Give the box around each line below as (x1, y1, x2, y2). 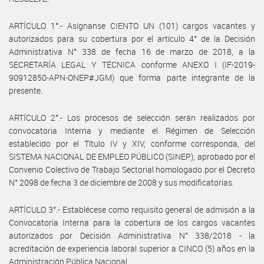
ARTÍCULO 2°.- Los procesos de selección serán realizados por (9, 111, 255, 123)
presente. (9, 84, 42, 96)
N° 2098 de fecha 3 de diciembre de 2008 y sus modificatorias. (9, 176, 234, 188)
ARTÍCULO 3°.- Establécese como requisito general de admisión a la (9, 203, 255, 215)
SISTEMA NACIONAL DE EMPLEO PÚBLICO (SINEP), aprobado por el (9, 150, 255, 162)
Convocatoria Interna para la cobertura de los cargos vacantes (9, 216, 255, 228)
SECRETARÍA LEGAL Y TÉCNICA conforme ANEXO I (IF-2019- (9, 58, 255, 70)
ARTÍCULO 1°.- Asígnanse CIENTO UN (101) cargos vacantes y (9, 19, 255, 31)
